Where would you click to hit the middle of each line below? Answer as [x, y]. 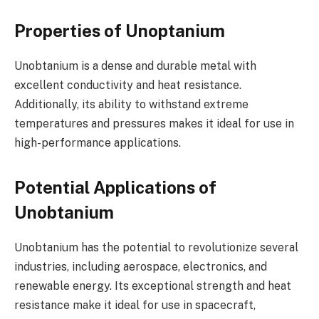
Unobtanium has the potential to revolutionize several [156, 247]
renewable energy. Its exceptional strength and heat [153, 286]
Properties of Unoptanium [120, 30]
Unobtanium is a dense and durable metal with [135, 66]
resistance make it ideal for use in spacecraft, [135, 305]
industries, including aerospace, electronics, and [141, 266]
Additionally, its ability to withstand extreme [131, 104]
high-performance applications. [98, 142]
